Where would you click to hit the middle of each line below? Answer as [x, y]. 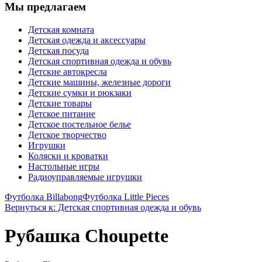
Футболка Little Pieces [126, 196]
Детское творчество [67, 135]
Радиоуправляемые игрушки [85, 177]
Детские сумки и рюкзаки [80, 92]
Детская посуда [58, 50]
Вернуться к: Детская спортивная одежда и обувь [103, 207]
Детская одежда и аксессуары [87, 40]
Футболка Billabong [44, 196]
